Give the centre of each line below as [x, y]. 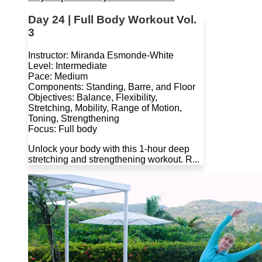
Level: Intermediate [68, 65]
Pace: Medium [58, 76]
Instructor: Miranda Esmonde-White [101, 55]
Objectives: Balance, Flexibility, [93, 97]
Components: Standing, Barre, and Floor [112, 87]
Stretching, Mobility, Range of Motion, [105, 108]
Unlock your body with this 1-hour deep [109, 149]
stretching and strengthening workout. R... [114, 159]
